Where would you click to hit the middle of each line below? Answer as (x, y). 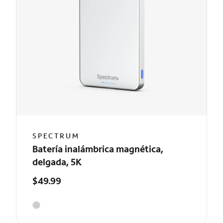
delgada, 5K (57, 162)
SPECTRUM (56, 136)
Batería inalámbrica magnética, (98, 149)
